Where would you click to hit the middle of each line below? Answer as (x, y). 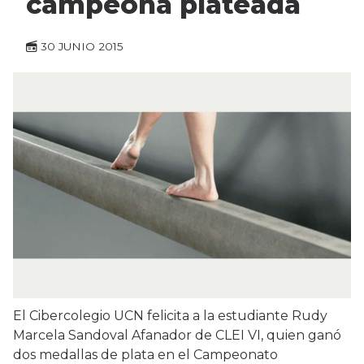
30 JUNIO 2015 (82, 47)
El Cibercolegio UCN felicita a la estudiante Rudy (170, 316)
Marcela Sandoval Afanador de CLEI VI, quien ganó (177, 336)
